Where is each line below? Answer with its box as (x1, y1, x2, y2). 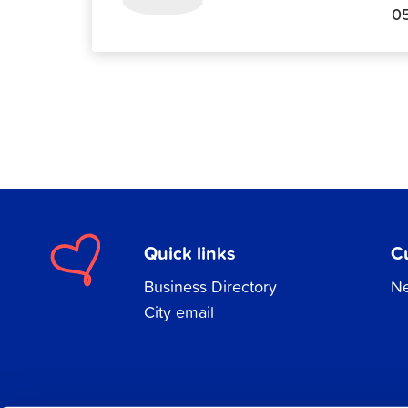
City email (143, 301, 214, 324)
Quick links (143, 239, 236, 266)
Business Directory (143, 275, 277, 299)
